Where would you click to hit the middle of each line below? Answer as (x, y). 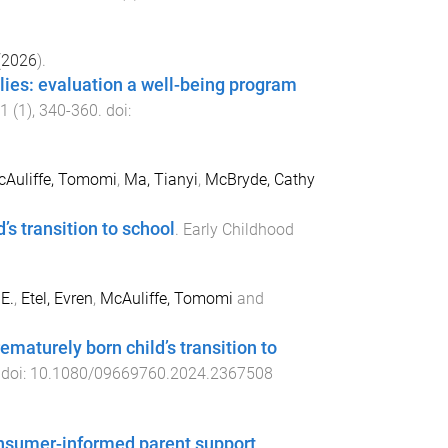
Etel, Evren (56, 298)
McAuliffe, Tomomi (166, 298)
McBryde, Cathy (259, 180)
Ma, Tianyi (160, 180)
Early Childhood (238, 230)
